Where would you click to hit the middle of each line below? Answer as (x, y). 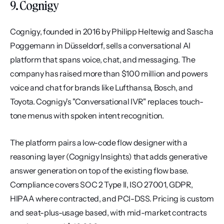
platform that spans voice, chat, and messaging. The (103, 59)
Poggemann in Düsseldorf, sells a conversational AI (100, 45)
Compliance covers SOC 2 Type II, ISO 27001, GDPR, (101, 184)
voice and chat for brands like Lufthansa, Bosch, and (101, 87)
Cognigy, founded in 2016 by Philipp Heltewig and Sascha (112, 31)
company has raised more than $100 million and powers (109, 73)
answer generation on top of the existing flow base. (99, 170)
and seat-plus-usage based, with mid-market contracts (108, 212)
